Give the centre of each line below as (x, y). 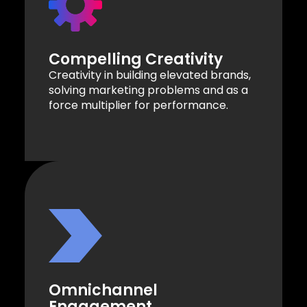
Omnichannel (103, 290)
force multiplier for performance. (138, 105)
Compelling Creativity (136, 59)
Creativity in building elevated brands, (150, 75)
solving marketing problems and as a (148, 90)
